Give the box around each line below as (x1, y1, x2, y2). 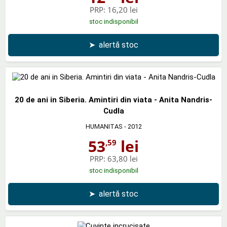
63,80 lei (107, 153, 138, 164)
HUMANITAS (85, 122, 123, 130)
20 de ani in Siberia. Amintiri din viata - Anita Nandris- (15, 95, 212, 104)
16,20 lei (107, 4, 138, 15)
